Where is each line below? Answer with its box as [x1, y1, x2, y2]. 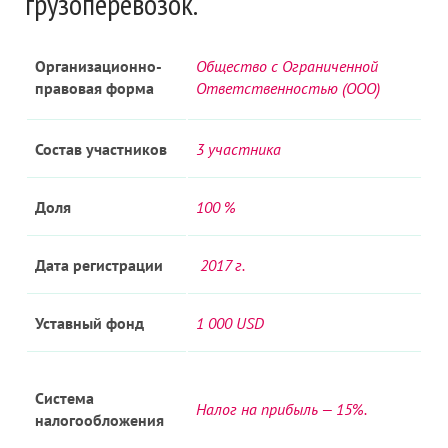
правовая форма [35, 78, 158, 98]
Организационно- [35, 56, 162, 76]
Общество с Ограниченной [196, 56, 378, 76]
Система [35, 388, 94, 408]
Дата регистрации [35, 255, 163, 275]
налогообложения [35, 410, 164, 430]
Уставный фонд [35, 313, 144, 333]
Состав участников [35, 139, 167, 159]
